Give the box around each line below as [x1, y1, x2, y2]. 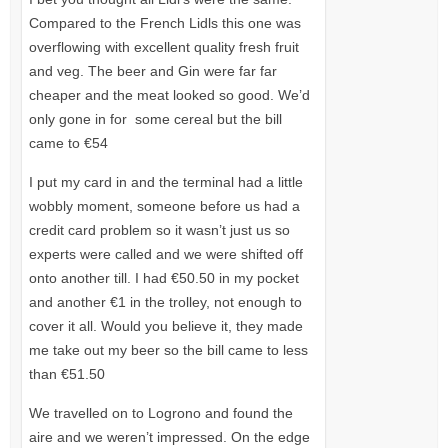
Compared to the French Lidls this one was [29, 15, 302, 32]
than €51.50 [29, 366, 106, 383]
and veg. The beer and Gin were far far [29, 63, 278, 80]
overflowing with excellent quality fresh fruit [29, 39, 300, 56]
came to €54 [29, 135, 109, 152]
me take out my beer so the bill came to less [29, 342, 309, 359]
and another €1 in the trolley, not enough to [29, 294, 303, 311]
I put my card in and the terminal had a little [29, 174, 304, 191]
